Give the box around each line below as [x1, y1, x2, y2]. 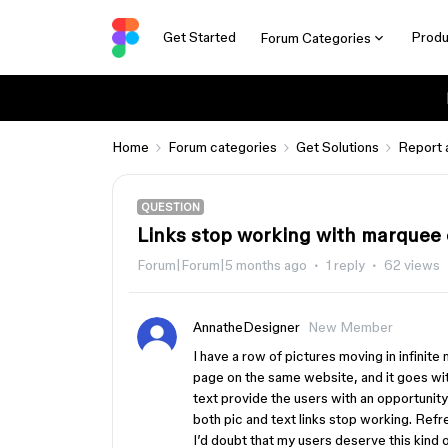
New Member [308, 319, 393, 335]
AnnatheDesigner [193, 319, 300, 335]
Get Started [162, 29, 236, 45]
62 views [384, 257, 440, 273]
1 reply [326, 257, 365, 273]
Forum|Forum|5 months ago [137, 257, 307, 273]
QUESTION [141, 201, 200, 213]
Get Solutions [296, 139, 379, 155]
